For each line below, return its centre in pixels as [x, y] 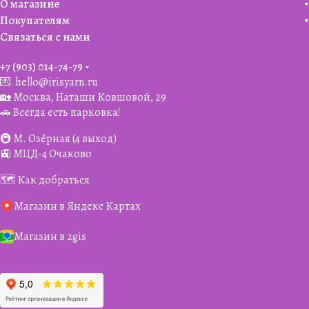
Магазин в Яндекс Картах [77, 206]
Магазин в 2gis [50, 237]
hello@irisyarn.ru [57, 82]
